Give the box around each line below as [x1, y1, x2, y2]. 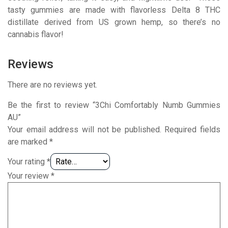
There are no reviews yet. [8, 79, 97, 90]
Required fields [164, 124, 220, 134]
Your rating [8, 156, 47, 166]
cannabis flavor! [8, 29, 64, 39]
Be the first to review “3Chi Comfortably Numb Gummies [8, 100, 220, 110]
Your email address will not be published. [8, 124, 161, 134]
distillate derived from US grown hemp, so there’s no [8, 17, 220, 27]
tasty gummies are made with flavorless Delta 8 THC [8, 5, 220, 15]
